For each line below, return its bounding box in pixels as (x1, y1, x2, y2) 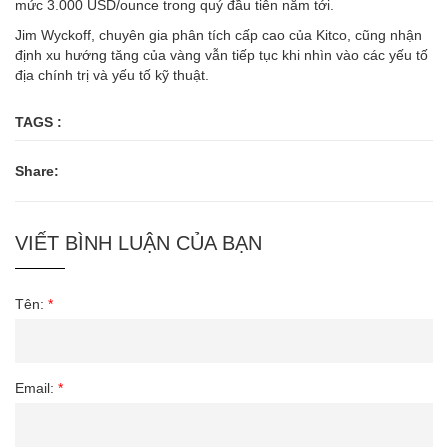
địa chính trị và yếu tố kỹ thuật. (15, 66, 209, 83)
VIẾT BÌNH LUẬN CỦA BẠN (15, 231, 262, 254)
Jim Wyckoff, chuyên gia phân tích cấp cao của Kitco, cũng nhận (15, 26, 422, 43)
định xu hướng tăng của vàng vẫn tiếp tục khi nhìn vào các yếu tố (15, 46, 428, 63)
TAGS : (15, 113, 62, 130)
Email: (15, 379, 58, 396)
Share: (15, 162, 59, 179)
